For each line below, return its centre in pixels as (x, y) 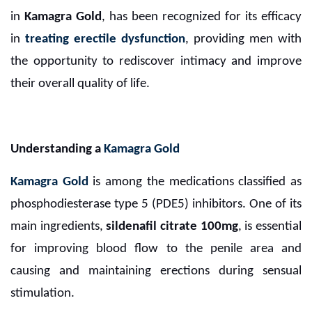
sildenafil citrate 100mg (172, 227)
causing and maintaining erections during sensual (156, 272)
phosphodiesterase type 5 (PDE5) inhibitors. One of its (156, 205)
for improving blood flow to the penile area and (156, 249)
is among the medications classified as (195, 182)
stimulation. (42, 294)
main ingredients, (58, 227)
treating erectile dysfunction (105, 40)
